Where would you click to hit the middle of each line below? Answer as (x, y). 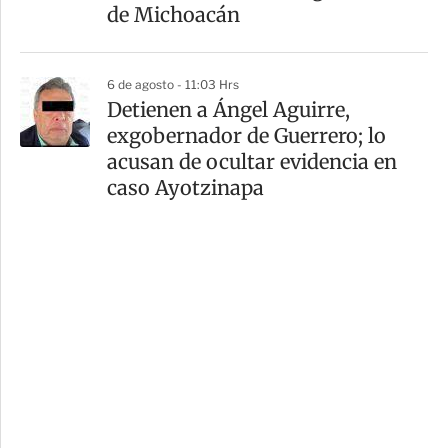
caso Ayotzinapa (185, 187)
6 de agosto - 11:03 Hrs (173, 84)
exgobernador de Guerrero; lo (246, 135)
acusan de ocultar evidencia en (252, 161)
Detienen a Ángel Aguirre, (228, 109)
